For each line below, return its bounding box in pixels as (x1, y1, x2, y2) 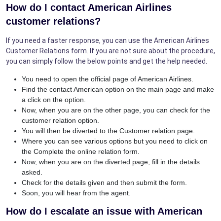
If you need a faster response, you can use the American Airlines (6, 36, 209, 44)
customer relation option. (22, 116, 99, 124)
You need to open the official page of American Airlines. (22, 74, 193, 83)
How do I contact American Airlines (6, 1, 172, 13)
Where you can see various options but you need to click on (22, 137, 208, 145)
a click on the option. (22, 95, 86, 104)
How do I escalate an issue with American (6, 205, 202, 217)
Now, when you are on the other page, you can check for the (22, 106, 210, 114)
